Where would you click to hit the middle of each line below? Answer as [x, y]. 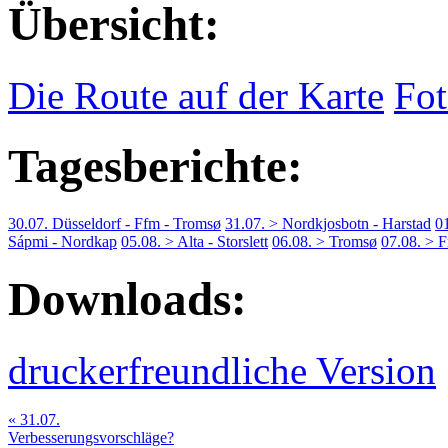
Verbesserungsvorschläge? [91, 437]
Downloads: [127, 299]
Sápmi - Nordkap [62, 241]
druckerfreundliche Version [222, 370]
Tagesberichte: [155, 166]
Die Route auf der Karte [196, 95]
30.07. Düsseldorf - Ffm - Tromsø [114, 223]
